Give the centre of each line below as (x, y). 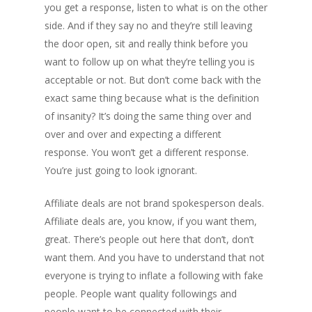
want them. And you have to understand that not (155, 257)
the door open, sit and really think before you (146, 44)
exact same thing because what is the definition (152, 98)
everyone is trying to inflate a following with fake (154, 275)
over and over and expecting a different (133, 134)
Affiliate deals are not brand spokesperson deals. (154, 203)
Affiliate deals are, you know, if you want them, (151, 221)
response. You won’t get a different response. (147, 152)
